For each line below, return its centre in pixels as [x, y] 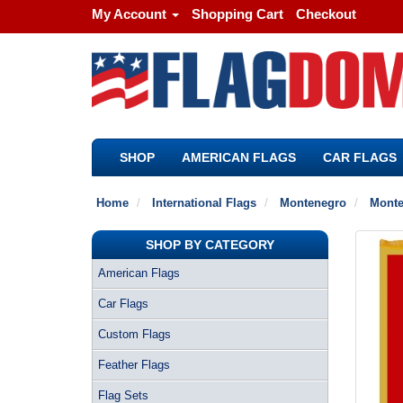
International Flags [204, 203]
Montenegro [313, 203]
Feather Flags [134, 365]
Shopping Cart [237, 14]
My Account [129, 14]
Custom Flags [134, 334]
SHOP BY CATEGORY [210, 245]
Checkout [326, 14]
